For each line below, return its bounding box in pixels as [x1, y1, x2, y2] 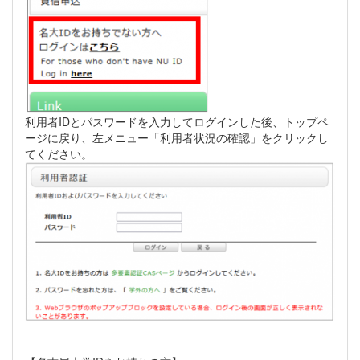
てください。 [25, 145, 92, 162]
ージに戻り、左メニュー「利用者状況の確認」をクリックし [25, 129, 329, 145]
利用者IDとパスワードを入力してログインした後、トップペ [25, 113, 329, 129]
